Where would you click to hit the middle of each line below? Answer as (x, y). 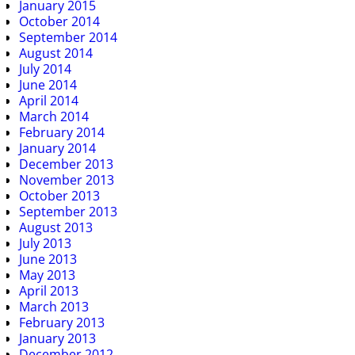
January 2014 (57, 148)
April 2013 (49, 290)
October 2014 (59, 21)
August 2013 (56, 227)
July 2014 (45, 69)
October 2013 (59, 195)
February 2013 (62, 322)
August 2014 (56, 53)
